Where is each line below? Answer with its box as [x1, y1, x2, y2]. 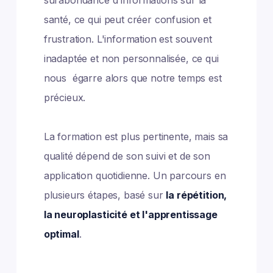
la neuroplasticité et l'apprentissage [43, 208, 218, 221]
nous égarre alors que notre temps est [43, 72, 222, 84]
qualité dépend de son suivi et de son [43, 150, 210, 162]
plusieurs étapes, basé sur [43, 189, 166, 201]
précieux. [43, 91, 86, 104]
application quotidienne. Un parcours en [43, 169, 226, 182]
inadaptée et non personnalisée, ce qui [43, 52, 219, 65]
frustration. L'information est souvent [43, 33, 212, 45]
